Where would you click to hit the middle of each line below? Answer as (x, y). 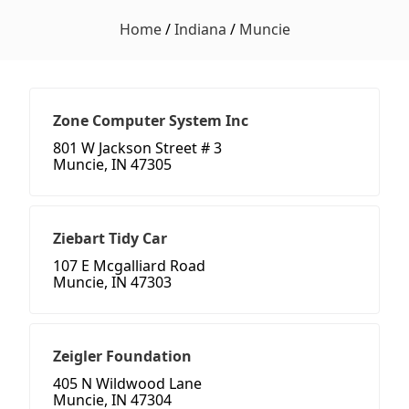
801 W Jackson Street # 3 (137, 148)
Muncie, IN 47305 (112, 165)
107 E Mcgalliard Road (129, 266)
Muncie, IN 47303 (112, 283)
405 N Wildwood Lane (127, 384)
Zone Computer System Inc (151, 121)
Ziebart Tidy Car (110, 239)
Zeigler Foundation (122, 357)
